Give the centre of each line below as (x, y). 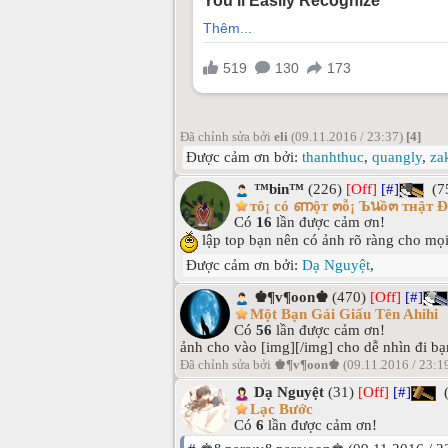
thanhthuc (333, 157)
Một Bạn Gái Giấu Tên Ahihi (344, 313)
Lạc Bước (281, 408)
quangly (397, 157)
